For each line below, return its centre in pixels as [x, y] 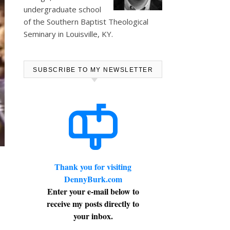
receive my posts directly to [93, 204]
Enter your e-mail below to [93, 191]
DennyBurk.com [93, 179]
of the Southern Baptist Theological [86, 22]
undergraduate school [62, 9]
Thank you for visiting [93, 167]
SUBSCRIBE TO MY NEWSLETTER [93, 70]
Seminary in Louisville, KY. [68, 34]
